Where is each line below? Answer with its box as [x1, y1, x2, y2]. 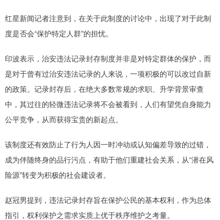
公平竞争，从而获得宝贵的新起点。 [5, 114, 123, 125]
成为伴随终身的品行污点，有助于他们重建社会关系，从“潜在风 [5, 154, 214, 165]
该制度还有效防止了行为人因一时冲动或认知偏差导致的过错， [5, 139, 211, 150]
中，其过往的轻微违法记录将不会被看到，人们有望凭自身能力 [5, 99, 211, 110]
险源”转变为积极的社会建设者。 [5, 169, 110, 180]
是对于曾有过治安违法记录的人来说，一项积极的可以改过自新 [5, 68, 211, 79]
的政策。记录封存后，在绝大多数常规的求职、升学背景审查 [5, 83, 204, 94]
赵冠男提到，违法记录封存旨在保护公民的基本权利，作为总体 [5, 194, 211, 205]
